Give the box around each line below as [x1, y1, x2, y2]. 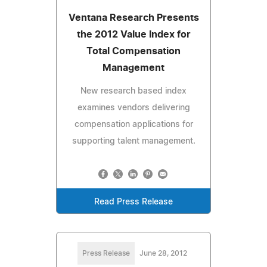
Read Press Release [94, 197, 173, 206]
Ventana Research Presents [68, 13, 199, 23]
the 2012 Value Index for [76, 29, 191, 39]
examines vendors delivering [77, 103, 190, 112]
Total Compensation [86, 46, 181, 56]
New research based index [80, 86, 187, 95]
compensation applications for [74, 120, 193, 129]
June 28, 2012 [139, 249, 187, 257]
